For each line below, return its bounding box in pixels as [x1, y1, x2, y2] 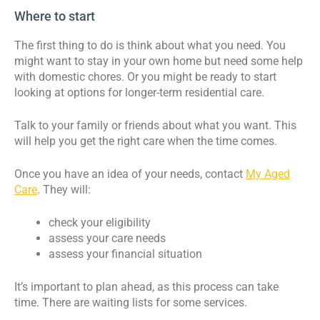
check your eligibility [49, 215, 151, 229]
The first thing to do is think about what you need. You [14, 38, 286, 52]
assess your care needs [49, 231, 166, 245]
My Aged [246, 166, 290, 181]
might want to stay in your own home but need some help [14, 54, 303, 68]
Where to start [14, 8, 95, 24]
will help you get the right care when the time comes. [14, 134, 277, 148]
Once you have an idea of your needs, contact [14, 166, 246, 181]
